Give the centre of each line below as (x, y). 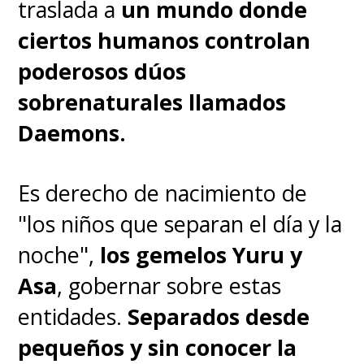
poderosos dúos (102, 71)
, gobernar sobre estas (169, 285)
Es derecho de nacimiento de (163, 193)
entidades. (70, 316)
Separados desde (219, 316)
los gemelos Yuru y (201, 254)
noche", (56, 254)
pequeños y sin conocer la (158, 347)
